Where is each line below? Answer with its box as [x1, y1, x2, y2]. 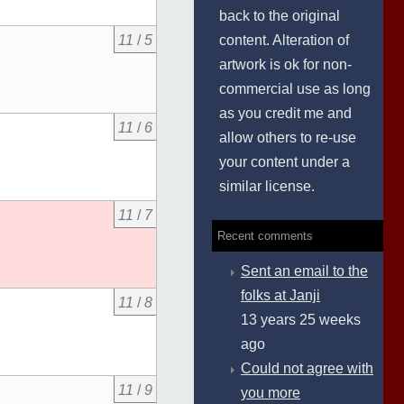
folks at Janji [241, 288, 320, 303]
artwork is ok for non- [219, 57, 352, 72]
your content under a [219, 154, 350, 170]
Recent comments [217, 229, 313, 243]
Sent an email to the [241, 263, 368, 279]
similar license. [219, 179, 315, 194]
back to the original [219, 8, 340, 23]
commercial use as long [219, 81, 371, 96]
